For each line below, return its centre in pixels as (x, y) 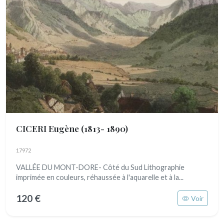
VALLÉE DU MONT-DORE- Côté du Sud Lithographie (100, 167)
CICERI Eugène (48, 128)
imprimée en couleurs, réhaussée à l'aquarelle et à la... (100, 177)
